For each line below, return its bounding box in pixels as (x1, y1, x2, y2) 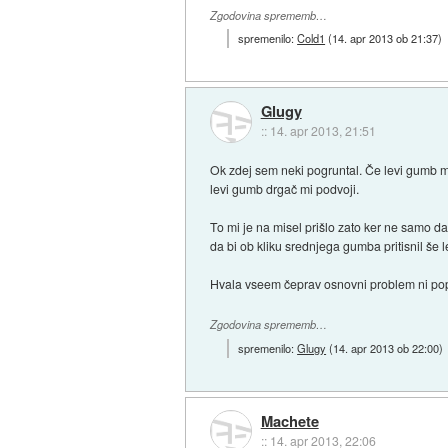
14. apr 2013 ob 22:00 (333, 339, 440, 356)
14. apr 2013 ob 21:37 (332, 29, 439, 46)
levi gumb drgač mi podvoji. (210, 180, 360, 198)
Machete (260, 410, 319, 433)
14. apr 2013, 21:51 (269, 122, 376, 140)
